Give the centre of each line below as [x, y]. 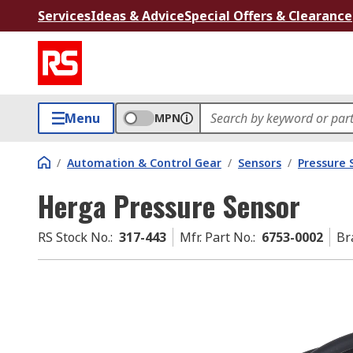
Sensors [260, 163]
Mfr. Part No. [216, 237]
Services [64, 16]
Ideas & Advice [137, 16]
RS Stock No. [74, 237]
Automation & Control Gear [144, 163]
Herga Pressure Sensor [169, 205]
